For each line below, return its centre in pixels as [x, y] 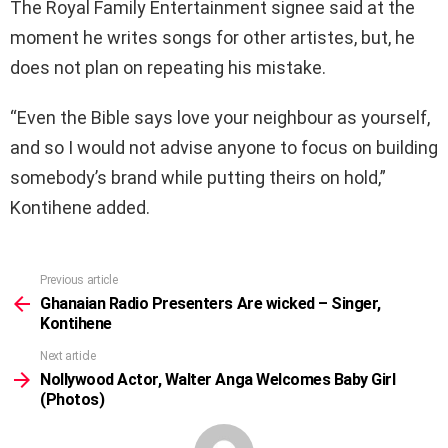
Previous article [79, 279]
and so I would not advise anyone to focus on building [224, 147]
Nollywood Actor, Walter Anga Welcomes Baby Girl [218, 379]
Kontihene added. [80, 207]
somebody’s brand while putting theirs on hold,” [198, 177]
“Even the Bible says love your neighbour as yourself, [220, 117]
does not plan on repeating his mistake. [168, 67]
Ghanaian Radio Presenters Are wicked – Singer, [210, 303]
